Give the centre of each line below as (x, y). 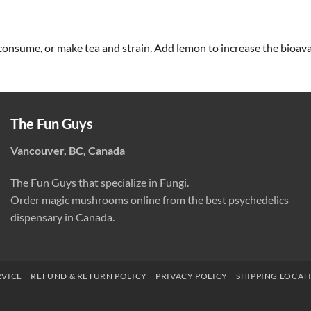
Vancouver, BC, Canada (68, 151)
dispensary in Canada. (62, 217)
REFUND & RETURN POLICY (89, 276)
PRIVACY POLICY (192, 276)
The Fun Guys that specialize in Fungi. (100, 182)
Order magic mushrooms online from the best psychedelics (150, 199)
